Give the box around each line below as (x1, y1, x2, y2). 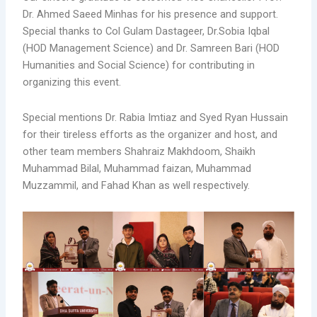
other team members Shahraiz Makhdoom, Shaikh (23, 144, 256, 158)
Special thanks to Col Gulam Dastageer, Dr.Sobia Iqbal (23, 25, 270, 38)
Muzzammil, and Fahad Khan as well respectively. (23, 178, 250, 192)
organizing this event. (23, 76, 122, 89)
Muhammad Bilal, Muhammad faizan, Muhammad (23, 161, 252, 175)
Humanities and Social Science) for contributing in (23, 59, 255, 72)
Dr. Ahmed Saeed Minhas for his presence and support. (23, 8, 279, 21)
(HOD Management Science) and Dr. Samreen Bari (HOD (23, 42, 280, 55)
